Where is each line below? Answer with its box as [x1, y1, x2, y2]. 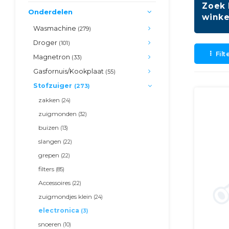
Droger [33, 39, 59, 47]
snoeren [38, 220, 63, 228]
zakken [38, 96, 61, 104]
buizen [38, 124, 60, 131]
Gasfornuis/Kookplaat [33, 67, 105, 75]
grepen [38, 151, 61, 159]
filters [38, 165, 56, 173]
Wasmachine [33, 25, 78, 32]
